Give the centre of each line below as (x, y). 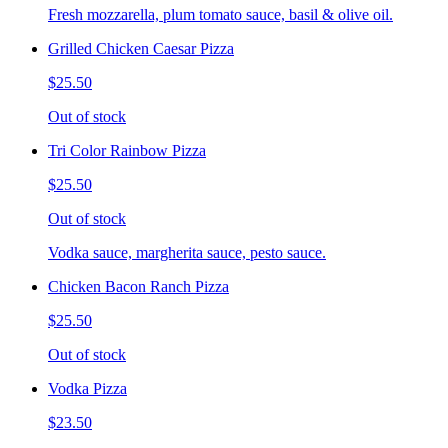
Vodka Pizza (87, 388)
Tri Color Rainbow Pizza (127, 150)
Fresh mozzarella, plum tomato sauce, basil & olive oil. (220, 14)
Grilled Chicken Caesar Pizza (141, 48)
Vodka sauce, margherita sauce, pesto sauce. (187, 252)
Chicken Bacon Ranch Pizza (138, 286)
